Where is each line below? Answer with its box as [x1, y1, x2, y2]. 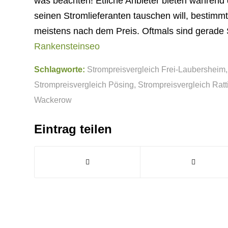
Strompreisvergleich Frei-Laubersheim [87, 65, 225, 74]
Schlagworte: [34, 65, 85, 74]
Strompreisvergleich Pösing [34, 80, 134, 90]
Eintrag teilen [34, 122, 112, 136]
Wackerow [34, 95, 72, 105]
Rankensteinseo [34, 41, 100, 52]
